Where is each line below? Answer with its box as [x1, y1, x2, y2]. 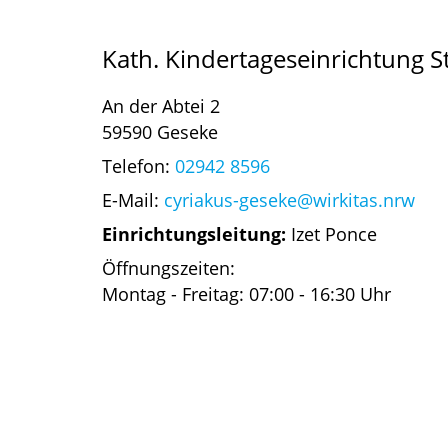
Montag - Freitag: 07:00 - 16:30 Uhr [102, 281, 391, 306]
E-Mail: [102, 187, 164, 212]
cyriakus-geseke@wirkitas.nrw [164, 187, 415, 212]
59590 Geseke [102, 119, 218, 144]
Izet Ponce [286, 221, 377, 246]
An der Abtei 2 [102, 93, 220, 118]
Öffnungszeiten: [102, 255, 235, 280]
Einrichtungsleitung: [102, 221, 286, 246]
